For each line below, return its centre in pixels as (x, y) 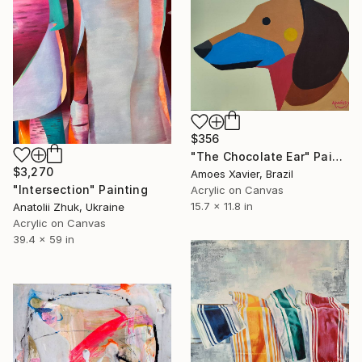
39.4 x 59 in (44, 239)
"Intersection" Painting (80, 189)
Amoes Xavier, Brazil (242, 173)
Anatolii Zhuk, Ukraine (69, 206)
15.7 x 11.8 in (222, 206)
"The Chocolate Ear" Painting (337, 156)
